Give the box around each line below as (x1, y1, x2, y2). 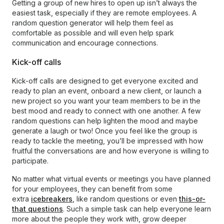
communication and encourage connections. (12, 38, 158, 47)
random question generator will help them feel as (12, 18, 173, 27)
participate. (12, 156, 48, 165)
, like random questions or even (72, 194, 179, 203)
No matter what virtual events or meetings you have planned (12, 174, 210, 183)
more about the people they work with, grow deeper (12, 214, 186, 223)
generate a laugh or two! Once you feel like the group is (12, 126, 197, 135)
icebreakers (31, 194, 72, 203)
